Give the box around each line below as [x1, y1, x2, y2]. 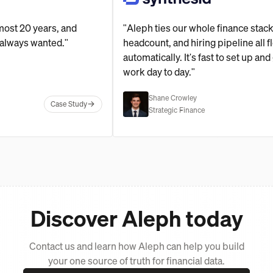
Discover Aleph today [30, 204, 243, 233]
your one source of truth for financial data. [48, 253, 225, 268]
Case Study [74, 99, 112, 109]
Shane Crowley [172, 93, 221, 102]
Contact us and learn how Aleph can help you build [29, 239, 244, 253]
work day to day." [147, 65, 219, 79]
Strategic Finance [172, 105, 229, 115]
